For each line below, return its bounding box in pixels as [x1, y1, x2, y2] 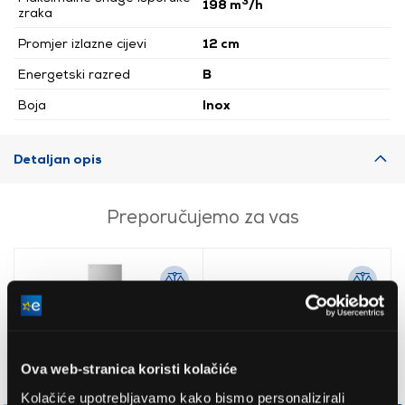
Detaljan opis [14, 150, 102, 166]
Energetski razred [18, 65, 130, 81]
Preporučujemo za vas [106, 204, 299, 227]
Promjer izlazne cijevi [18, 34, 146, 51]
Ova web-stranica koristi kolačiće [21, 361, 238, 377]
